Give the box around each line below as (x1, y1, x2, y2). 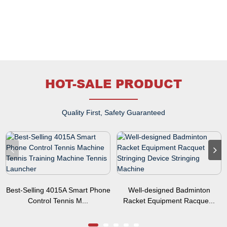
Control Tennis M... (28, 197, 88, 205)
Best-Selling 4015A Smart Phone (6, 186, 110, 195)
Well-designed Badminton (128, 186, 210, 195)
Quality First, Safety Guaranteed (62, 108, 165, 117)
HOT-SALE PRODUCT (45, 75, 182, 92)
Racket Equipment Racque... (123, 197, 215, 205)
